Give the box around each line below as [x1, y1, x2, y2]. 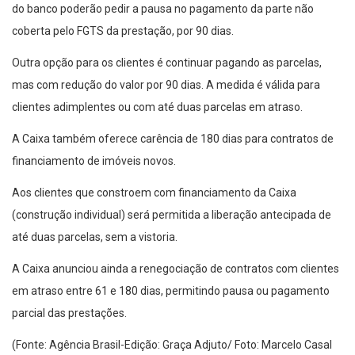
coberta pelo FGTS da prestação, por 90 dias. [12, 25, 234, 38]
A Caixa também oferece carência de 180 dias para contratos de [12, 132, 334, 146]
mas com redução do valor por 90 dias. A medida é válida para [12, 78, 320, 92]
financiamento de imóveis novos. [12, 155, 176, 168]
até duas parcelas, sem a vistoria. [12, 231, 177, 244]
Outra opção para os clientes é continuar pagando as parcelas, [12, 56, 322, 70]
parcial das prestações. [12, 307, 127, 320]
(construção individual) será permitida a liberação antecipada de [12, 208, 331, 222]
